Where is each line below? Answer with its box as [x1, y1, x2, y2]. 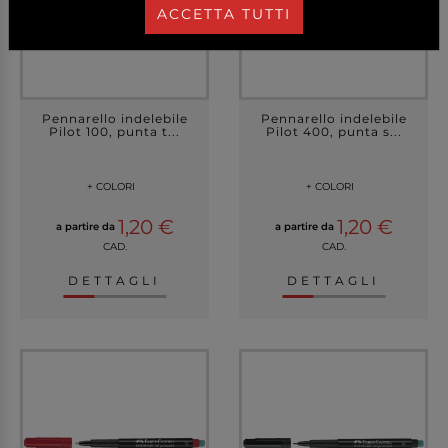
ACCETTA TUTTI [157, 5, 291, 23]
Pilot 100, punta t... [49, 124, 180, 139]
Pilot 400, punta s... [265, 124, 402, 139]
